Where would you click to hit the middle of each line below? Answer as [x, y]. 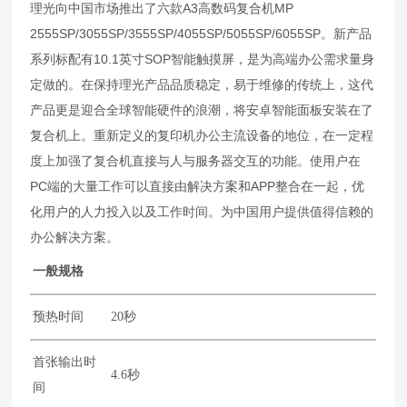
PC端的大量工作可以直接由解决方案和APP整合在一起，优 [198, 186]
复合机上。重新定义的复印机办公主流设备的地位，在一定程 [202, 135]
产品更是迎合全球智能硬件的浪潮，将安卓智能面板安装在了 [202, 109]
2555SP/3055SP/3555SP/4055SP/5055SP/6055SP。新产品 [201, 33]
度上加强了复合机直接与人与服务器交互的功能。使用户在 [196, 160]
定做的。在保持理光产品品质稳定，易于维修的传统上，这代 [202, 84]
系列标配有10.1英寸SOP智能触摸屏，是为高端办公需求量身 [203, 59]
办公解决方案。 [75, 237]
